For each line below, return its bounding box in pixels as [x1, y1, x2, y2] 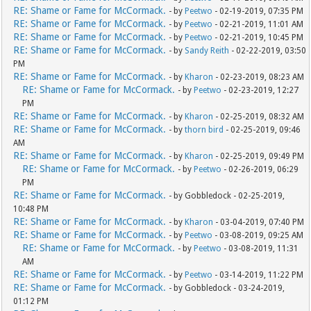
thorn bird [185, 125, 224, 135]
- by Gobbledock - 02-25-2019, [169, 191, 285, 201]
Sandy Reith [185, 46, 230, 56]
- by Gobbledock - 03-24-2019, [169, 283, 285, 294]
